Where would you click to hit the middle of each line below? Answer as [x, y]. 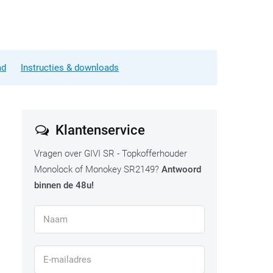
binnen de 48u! [64, 186]
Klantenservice [98, 130]
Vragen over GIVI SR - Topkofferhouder [111, 154]
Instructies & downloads [70, 68]
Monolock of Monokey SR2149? [98, 170]
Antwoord [181, 170]
